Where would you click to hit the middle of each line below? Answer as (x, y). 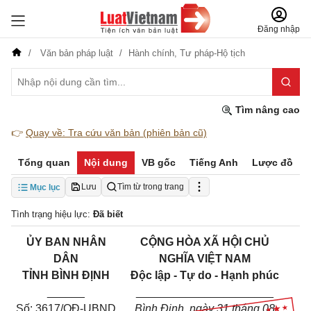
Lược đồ (272, 162)
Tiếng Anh (214, 162)
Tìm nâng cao (266, 110)
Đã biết (108, 214)
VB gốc (159, 162)
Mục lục (45, 187)
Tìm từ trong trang (151, 187)
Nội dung (106, 162)
